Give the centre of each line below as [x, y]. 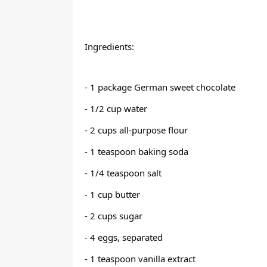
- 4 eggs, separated [124, 237]
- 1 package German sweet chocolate [160, 87]
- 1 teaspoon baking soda [136, 151]
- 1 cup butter [112, 194]
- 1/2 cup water [116, 108]
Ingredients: [109, 46]
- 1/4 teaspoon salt [123, 173]
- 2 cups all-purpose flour [136, 130]
